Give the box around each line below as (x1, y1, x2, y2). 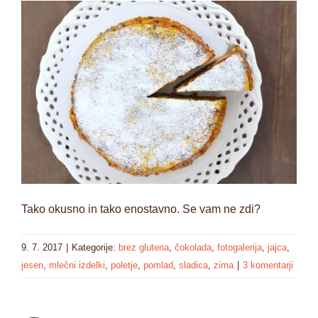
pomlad (143, 259, 173, 270)
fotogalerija (217, 241, 262, 253)
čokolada (175, 241, 212, 253)
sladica (179, 259, 208, 270)
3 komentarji (243, 259, 293, 270)
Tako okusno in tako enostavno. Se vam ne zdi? (21, 202, 261, 215)
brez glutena (119, 241, 169, 253)
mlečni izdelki (49, 259, 105, 270)
